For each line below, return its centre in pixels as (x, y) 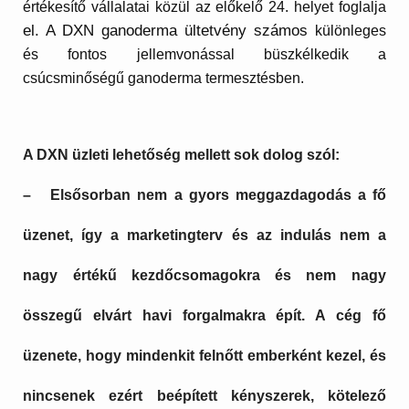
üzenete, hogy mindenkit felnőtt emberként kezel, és (204, 356)
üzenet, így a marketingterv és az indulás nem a (204, 236)
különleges (350, 30)
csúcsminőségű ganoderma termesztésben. (164, 78)
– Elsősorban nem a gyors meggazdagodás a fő (204, 195)
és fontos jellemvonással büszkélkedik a (204, 54)
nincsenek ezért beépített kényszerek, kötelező (204, 396)
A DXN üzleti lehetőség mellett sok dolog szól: (182, 155)
